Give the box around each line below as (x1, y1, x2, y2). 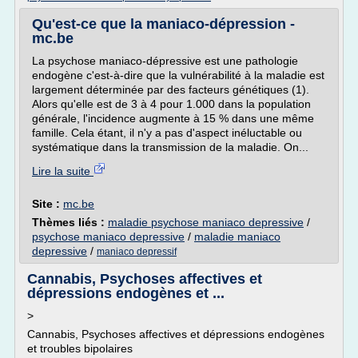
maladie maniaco (194, 230, 280, 243)
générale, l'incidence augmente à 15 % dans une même (32, 112, 314, 125)
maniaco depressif (97, 246, 177, 257)
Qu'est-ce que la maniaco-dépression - (32, 16, 295, 32)
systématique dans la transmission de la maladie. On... (32, 141, 308, 153)
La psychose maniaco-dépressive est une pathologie (32, 54, 298, 67)
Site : (32, 197, 63, 210)
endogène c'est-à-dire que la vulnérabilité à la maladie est (32, 69, 324, 82)
